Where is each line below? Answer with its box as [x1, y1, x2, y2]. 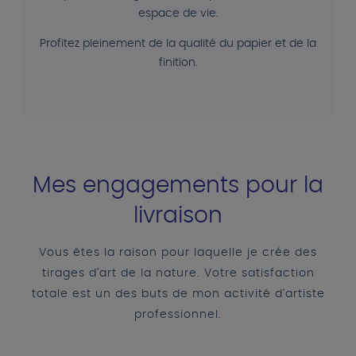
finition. [158, 57, 198, 69]
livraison [133, 205, 222, 228]
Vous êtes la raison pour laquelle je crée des [39, 247, 317, 259]
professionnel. [134, 309, 222, 321]
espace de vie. [137, 8, 219, 20]
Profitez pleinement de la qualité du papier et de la [40, 38, 316, 50]
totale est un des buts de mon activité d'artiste [31, 288, 325, 300]
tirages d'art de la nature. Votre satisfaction [41, 268, 315, 280]
